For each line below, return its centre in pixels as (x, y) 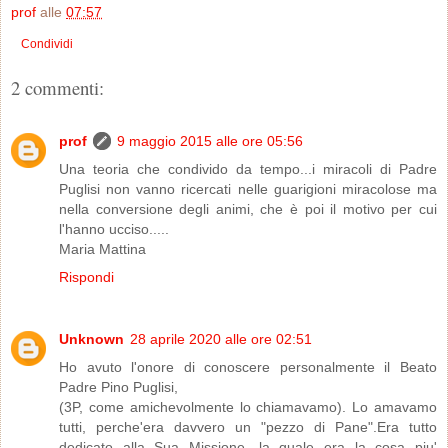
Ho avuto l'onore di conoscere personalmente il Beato (248, 366)
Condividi (47, 43)
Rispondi (86, 276)
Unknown (91, 338)
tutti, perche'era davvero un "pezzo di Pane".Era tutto (248, 426)
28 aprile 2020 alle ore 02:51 (221, 338)
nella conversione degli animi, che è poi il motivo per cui (248, 208)
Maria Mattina (102, 248)
